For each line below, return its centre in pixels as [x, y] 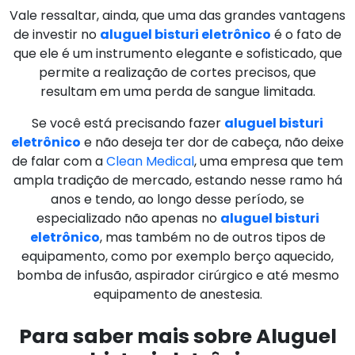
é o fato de [306, 34]
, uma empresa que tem [269, 161]
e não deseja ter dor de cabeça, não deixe [212, 142]
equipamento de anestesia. [177, 294]
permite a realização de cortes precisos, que [177, 72]
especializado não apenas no [128, 218]
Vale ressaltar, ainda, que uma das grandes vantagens [177, 15]
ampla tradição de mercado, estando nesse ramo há [177, 180]
